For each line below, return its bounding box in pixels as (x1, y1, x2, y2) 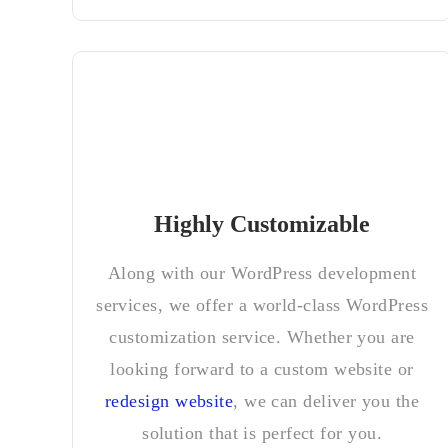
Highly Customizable (154, 211, 371, 237)
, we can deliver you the (233, 391, 420, 411)
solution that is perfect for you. (142, 423, 382, 443)
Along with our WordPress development (107, 263, 417, 283)
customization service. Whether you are (109, 327, 415, 347)
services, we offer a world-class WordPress (96, 295, 428, 315)
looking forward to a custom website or (110, 359, 414, 379)
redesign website (105, 391, 234, 411)
